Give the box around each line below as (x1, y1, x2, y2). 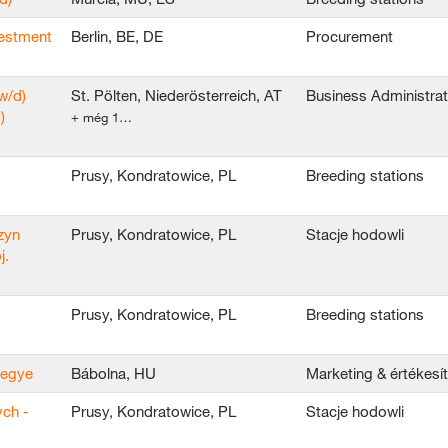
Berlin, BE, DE (71, 27, 163, 45)
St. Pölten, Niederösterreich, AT (71, 86, 282, 104)
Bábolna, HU (71, 364, 156, 382)
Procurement (306, 27, 393, 45)
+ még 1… (71, 109, 132, 125)
